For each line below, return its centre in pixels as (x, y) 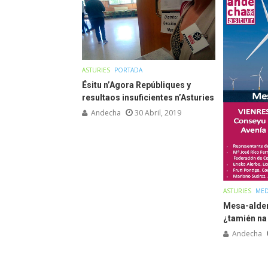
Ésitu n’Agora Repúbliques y (136, 85)
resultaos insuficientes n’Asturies (148, 97)
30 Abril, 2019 (158, 112)
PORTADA (128, 70)
